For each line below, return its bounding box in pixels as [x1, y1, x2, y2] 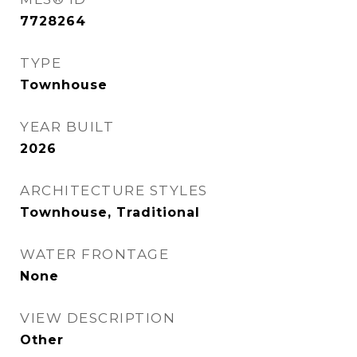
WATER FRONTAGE [20, 246, 169, 262]
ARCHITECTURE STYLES [20, 182, 208, 198]
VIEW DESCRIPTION [20, 310, 175, 326]
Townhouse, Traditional [20, 205, 200, 220]
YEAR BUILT [20, 119, 114, 135]
